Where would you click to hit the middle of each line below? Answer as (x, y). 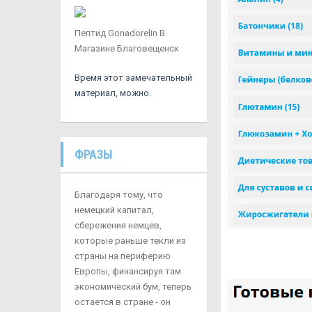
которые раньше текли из (130, 241)
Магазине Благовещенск (127, 48)
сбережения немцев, (118, 225)
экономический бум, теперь (133, 287)
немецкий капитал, (114, 210)
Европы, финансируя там (128, 271)
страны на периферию (123, 256)
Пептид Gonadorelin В (120, 33)
